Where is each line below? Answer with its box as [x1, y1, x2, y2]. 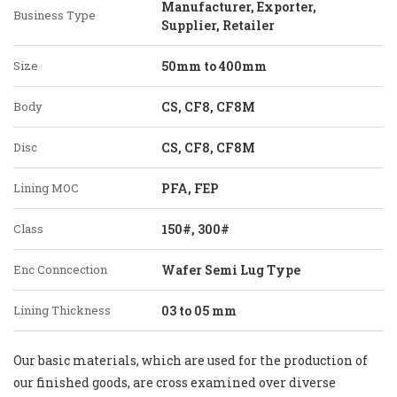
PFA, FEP [161, 180, 219, 197]
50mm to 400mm [161, 58, 267, 74]
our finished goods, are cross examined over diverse [13, 374, 336, 391]
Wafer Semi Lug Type [161, 261, 300, 278]
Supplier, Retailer [161, 17, 275, 34]
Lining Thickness [13, 302, 111, 318]
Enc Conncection [13, 261, 107, 277]
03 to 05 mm [161, 302, 237, 319]
